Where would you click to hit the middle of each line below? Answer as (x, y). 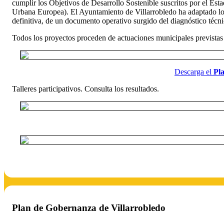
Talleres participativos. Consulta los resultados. (85, 88)
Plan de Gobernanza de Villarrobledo (89, 208)
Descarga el (194, 71)
